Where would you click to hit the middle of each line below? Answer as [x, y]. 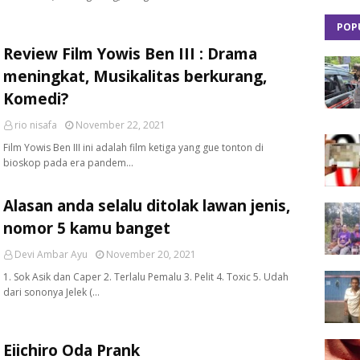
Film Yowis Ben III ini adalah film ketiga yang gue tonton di [133, 147]
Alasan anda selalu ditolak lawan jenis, [147, 206]
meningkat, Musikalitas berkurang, [135, 76]
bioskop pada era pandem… [68, 163]
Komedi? [36, 99]
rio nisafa [36, 125]
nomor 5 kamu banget [87, 228]
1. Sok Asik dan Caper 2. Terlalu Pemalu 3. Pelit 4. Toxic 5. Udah [146, 277]
